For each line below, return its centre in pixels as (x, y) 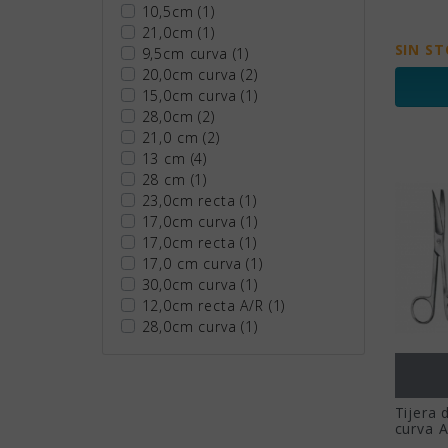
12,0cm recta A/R (205, 305)
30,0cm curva (191, 284)
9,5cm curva (187, 53)
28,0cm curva (191, 326)
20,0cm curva (191, 74)
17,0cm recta (191, 242)
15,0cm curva (191, 95)
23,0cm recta (191, 200)
